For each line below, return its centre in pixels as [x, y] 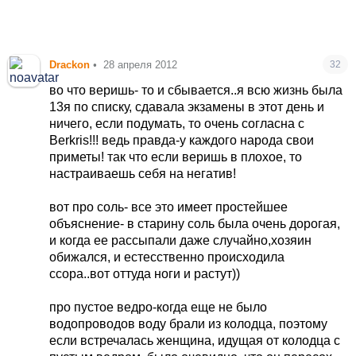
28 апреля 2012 [141, 64]
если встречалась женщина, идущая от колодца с [195, 340]
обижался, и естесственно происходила [167, 257]
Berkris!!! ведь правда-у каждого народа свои [182, 140]
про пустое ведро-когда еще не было [159, 307]
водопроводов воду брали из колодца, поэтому [189, 323]
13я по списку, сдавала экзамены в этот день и [187, 106]
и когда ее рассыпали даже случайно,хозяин [181, 240]
